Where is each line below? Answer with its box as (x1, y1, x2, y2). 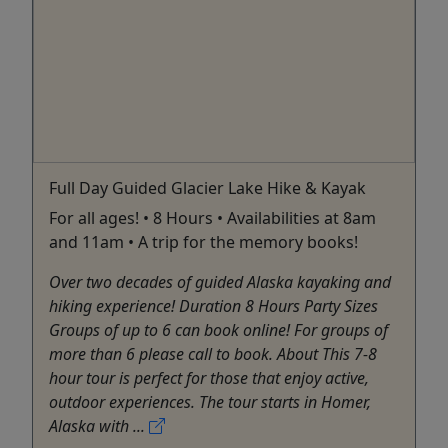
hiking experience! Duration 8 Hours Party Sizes (49, 294, 378, 317)
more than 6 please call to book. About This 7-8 (49, 342, 377, 365)
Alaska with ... (49, 414, 149, 437)
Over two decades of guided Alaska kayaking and (49, 270, 391, 293)
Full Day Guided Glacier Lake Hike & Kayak (49, 176, 366, 199)
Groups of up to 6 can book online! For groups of (49, 318, 388, 341)
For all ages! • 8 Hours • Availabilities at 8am (49, 206, 376, 229)
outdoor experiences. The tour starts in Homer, (49, 390, 371, 413)
